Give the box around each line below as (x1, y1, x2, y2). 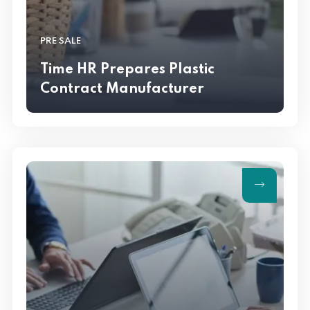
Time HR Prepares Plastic (40, 62, 215, 77)
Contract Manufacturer (40, 82, 204, 96)
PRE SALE (40, 36, 81, 46)
